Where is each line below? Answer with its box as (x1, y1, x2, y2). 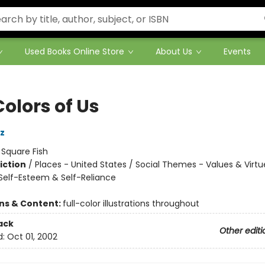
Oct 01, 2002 (7, 231, 57, 243)
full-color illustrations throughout (62, 198, 199, 209)
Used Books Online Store (25, 46, 124, 57)
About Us (156, 46, 192, 57)
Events (224, 46, 251, 57)
